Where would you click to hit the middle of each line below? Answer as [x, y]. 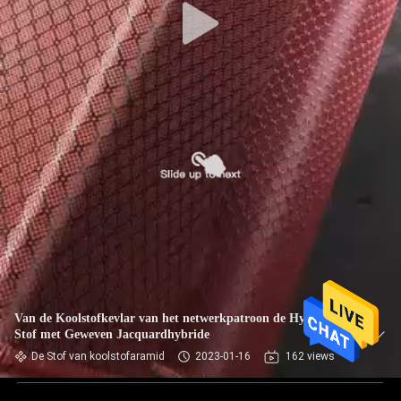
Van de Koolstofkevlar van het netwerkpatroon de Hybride [174, 318]
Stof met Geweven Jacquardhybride [112, 334]
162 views [310, 356]
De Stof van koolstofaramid [98, 356]
